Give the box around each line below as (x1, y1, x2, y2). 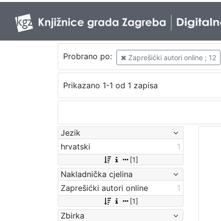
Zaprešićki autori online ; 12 (126, 53, 216, 62)
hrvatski (61, 141, 90, 151)
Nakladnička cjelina (61, 169, 133, 179)
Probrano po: (63, 51, 114, 62)
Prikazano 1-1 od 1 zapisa (63, 80, 158, 91)
